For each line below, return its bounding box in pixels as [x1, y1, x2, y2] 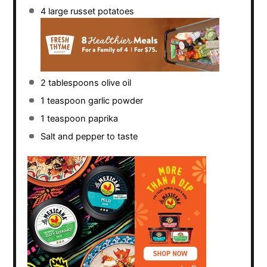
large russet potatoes [45, 5, 134, 17]
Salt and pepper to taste [40, 131, 138, 142]
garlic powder [85, 95, 143, 107]
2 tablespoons [40, 77, 99, 88]
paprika [85, 113, 118, 125]
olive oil [98, 77, 131, 88]
